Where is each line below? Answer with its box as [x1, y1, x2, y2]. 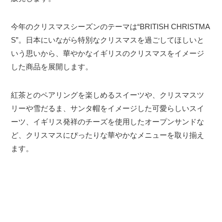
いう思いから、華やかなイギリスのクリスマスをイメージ [11, 49, 205, 58]
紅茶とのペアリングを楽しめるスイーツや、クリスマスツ [11, 91, 205, 100]
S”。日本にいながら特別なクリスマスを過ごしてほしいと [11, 36, 205, 45]
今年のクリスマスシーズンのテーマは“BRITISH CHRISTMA [11, 22, 211, 31]
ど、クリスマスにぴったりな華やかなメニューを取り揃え [11, 131, 205, 140]
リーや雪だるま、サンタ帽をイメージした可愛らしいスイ [11, 104, 205, 113]
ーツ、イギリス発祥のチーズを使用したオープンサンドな [11, 117, 205, 126]
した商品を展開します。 [11, 62, 93, 71]
